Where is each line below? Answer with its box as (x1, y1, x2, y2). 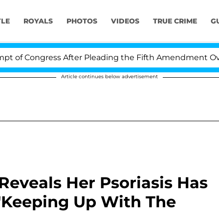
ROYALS (23, 17, 53, 26)
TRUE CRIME (153, 17, 197, 26)
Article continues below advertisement (61, 73, 158, 80)
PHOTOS (66, 17, 97, 26)
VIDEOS (110, 17, 139, 26)
